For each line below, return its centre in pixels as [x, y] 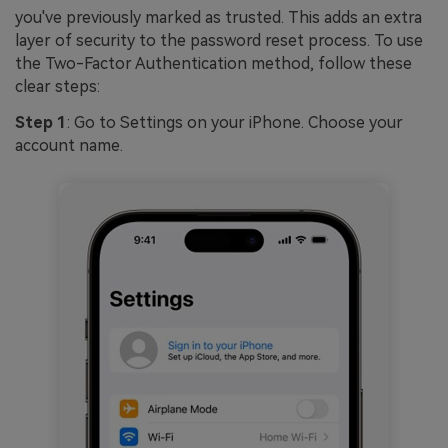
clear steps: [57, 87]
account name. [69, 146]
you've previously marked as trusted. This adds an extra [218, 18]
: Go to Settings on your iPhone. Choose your [235, 123]
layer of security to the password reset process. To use [219, 41]
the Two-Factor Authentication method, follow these [213, 64]
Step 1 [41, 123]
